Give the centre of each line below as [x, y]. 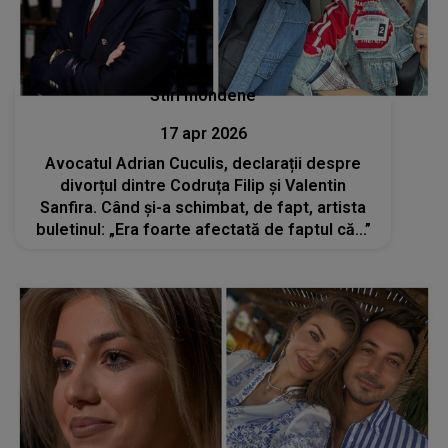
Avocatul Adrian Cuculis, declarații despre [203, 163]
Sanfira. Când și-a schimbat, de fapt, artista [203, 207]
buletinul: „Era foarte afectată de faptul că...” [203, 229]
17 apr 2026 [203, 133]
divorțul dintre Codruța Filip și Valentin [203, 185]
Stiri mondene [203, 95]
